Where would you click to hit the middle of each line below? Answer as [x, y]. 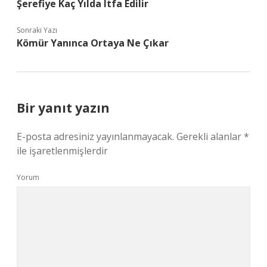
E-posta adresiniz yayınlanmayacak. [95, 136]
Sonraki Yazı [37, 30]
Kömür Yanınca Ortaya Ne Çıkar [93, 43]
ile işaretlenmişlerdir [62, 151]
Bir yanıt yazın [63, 108]
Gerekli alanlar [210, 136]
